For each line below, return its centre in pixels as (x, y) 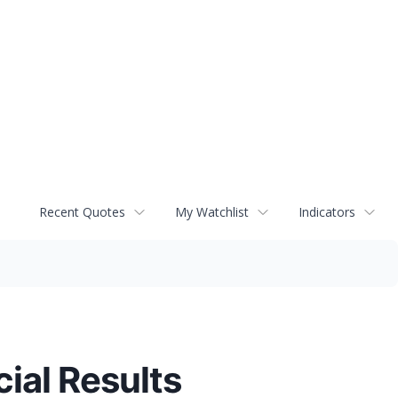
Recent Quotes (82, 212)
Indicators (327, 212)
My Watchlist (212, 212)
